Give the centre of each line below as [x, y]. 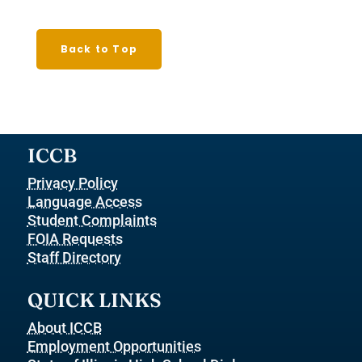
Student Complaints [92, 220]
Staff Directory [74, 257]
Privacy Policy [72, 183]
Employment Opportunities [114, 346]
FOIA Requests [75, 239]
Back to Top [99, 49]
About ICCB [64, 328]
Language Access [84, 202]
